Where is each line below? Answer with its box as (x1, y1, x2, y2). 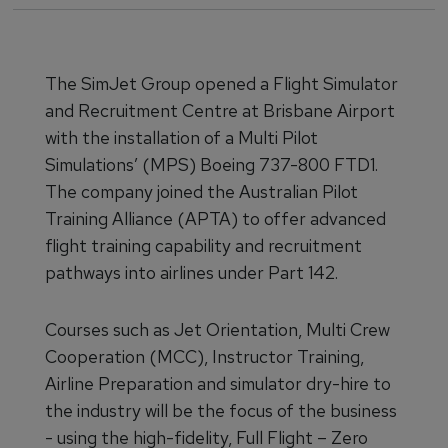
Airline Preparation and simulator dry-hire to (45, 372, 391, 395)
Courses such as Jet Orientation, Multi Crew (45, 318, 390, 341)
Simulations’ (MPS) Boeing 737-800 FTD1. (45, 153, 378, 176)
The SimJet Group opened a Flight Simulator (45, 72, 398, 95)
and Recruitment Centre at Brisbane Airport (45, 99, 395, 122)
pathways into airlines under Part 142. (45, 261, 338, 284)
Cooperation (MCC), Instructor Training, (45, 345, 364, 368)
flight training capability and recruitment (45, 234, 362, 257)
